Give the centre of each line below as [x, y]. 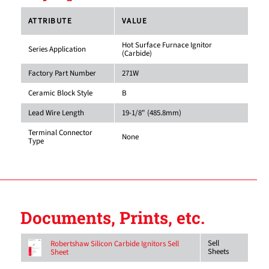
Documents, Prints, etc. [112, 218]
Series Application [57, 50]
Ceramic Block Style [60, 93]
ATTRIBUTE [50, 21]
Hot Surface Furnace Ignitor [167, 45]
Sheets [218, 252]
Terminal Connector [60, 133]
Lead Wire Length [56, 113]
